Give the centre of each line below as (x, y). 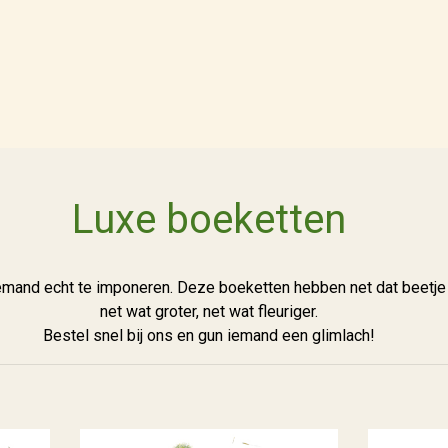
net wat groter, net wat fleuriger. (209, 311)
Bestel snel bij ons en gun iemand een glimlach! (209, 335)
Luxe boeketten (209, 219)
